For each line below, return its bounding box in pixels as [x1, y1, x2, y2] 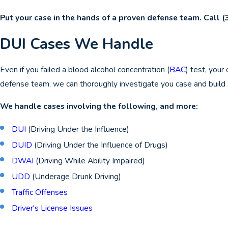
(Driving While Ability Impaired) [34, 155, 146, 166]
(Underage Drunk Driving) [30, 171, 122, 182]
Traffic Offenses [12, 187, 68, 198]
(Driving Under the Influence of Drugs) [32, 139, 168, 151]
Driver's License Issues [12, 203, 93, 214]
